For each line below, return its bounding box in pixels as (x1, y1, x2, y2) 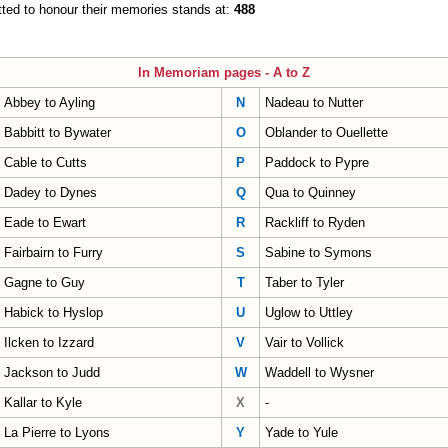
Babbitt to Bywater (4, 125, 111, 140)
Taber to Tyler (265, 275, 344, 290)
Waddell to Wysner (265, 365, 374, 380)
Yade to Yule (265, 425, 338, 440)
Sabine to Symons (265, 245, 372, 260)
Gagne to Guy (4, 275, 85, 290)
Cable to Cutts (4, 155, 87, 170)
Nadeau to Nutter (265, 95, 363, 110)
